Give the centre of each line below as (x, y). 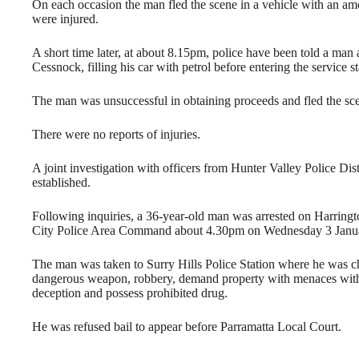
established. (61, 182)
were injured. (65, 18)
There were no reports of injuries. (116, 134)
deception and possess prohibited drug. (130, 292)
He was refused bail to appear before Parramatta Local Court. (187, 326)
